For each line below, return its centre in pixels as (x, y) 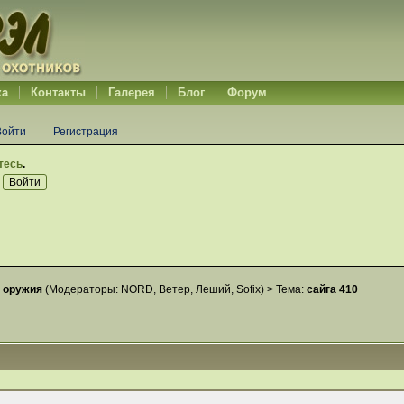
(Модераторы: (81, 289)
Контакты (58, 92)
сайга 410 (332, 289)
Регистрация (85, 132)
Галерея (131, 92)
